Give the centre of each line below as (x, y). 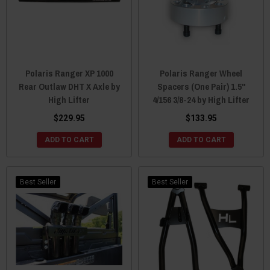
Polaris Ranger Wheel (201, 73)
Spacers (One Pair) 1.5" (201, 86)
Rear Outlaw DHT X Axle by (69, 86)
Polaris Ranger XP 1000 (69, 73)
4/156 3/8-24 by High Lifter (201, 99)
